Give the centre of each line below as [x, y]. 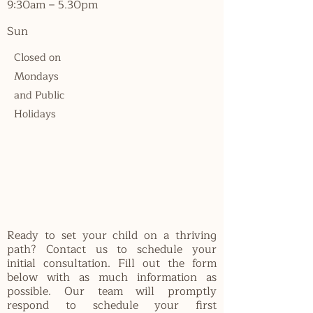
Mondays [36, 76]
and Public [39, 95]
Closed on [37, 57]
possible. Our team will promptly [112, 291]
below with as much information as [112, 277]
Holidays [35, 114]
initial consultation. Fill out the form [112, 263]
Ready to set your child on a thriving [112, 235]
